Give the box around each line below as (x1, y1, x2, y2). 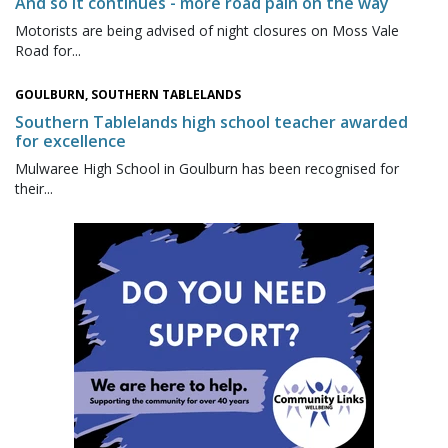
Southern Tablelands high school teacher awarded (15, 111, 408, 134)
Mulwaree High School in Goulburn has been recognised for (15, 159, 399, 179)
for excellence (15, 130, 126, 153)
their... (15, 179, 53, 199)
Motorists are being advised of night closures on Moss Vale (15, 21, 399, 41)
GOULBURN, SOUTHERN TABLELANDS (15, 86, 241, 104)
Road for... (15, 41, 81, 61)
